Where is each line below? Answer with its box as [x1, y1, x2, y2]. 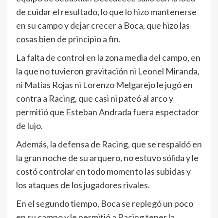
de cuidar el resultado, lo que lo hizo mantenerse [16, 6, 197, 18]
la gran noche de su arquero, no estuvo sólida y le [16, 152, 199, 163]
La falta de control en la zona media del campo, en [16, 52, 200, 63]
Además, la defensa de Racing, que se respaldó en [16, 139, 202, 150]
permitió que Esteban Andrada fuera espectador [16, 107, 199, 118]
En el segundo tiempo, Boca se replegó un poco [16, 198, 193, 209]
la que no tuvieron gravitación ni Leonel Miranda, [16, 66, 200, 77]
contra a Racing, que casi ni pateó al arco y [16, 93, 173, 104]
